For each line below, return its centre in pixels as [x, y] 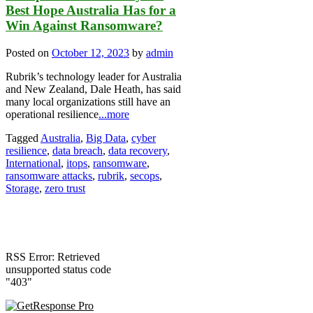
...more [114, 114]
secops [145, 175]
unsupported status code [58, 269]
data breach [78, 150]
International [33, 163]
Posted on [29, 52]
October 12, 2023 [90, 52]
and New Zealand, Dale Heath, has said [93, 89]
